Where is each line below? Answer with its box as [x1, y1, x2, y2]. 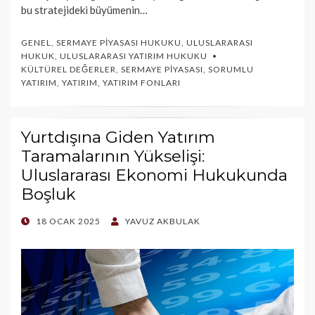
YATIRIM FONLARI [103, 77, 181, 89]
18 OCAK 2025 [36, 216, 101, 227]
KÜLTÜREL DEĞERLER [21, 64, 116, 75]
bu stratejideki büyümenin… [21, 4, 148, 17]
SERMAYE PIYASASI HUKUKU [56, 37, 181, 49]
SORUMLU [208, 64, 254, 75]
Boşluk [21, 184, 76, 205]
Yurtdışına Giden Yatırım [21, 127, 215, 148]
